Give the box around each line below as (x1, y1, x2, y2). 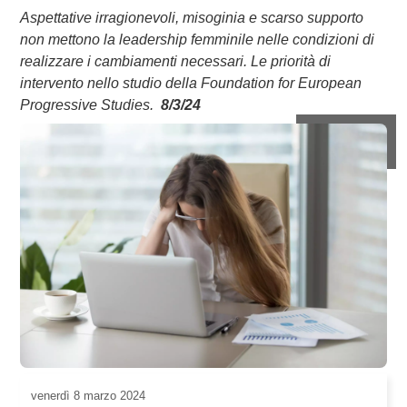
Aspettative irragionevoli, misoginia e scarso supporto (20, 10, 363, 25)
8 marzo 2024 (70, 389, 145, 403)
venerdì (31, 389, 70, 403)
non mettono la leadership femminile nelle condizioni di (20, 32, 374, 47)
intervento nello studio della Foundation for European (20, 75, 362, 91)
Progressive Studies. (20, 97, 161, 113)
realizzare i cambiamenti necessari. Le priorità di (20, 54, 331, 69)
